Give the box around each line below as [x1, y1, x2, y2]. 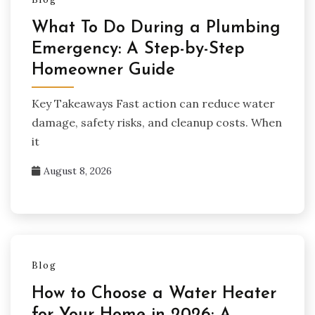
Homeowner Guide [32, 62, 175, 79]
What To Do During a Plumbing [32, 20, 281, 37]
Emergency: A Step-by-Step [32, 41, 245, 58]
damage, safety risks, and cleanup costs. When [32, 115, 282, 130]
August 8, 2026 [44, 165, 112, 178]
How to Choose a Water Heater [32, 285, 276, 303]
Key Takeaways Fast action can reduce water [32, 96, 275, 111]
